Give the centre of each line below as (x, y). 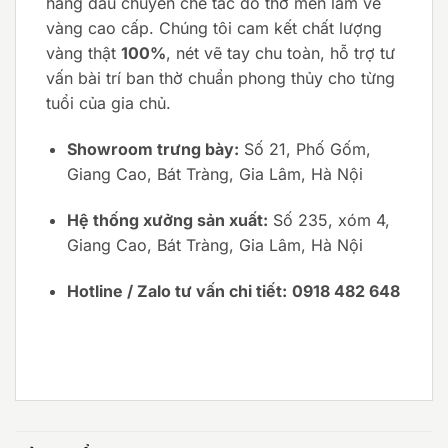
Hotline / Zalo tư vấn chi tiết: (176, 290)
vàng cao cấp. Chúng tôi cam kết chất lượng (214, 28)
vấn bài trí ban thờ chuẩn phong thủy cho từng (220, 78)
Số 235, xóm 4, (328, 220)
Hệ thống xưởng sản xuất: (167, 220)
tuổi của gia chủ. (108, 103)
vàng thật (83, 53)
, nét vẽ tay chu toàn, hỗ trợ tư (280, 53)
